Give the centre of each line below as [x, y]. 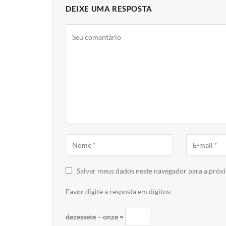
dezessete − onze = [95, 216]
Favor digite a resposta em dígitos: [119, 192]
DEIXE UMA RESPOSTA [109, 9]
